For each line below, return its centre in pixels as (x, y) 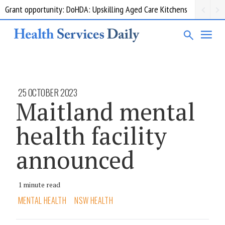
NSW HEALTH (94, 200)
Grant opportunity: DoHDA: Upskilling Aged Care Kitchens (96, 9)
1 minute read (39, 184)
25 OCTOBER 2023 (48, 92)
